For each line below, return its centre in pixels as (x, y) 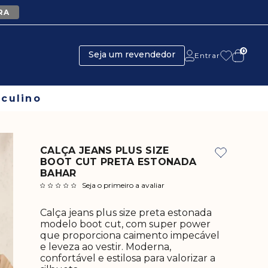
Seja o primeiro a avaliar (123, 185)
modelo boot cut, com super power (125, 224)
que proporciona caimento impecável (130, 235)
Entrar (207, 55)
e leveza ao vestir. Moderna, (106, 247)
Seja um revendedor (132, 54)
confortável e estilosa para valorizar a (128, 258)
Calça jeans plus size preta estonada (126, 213)
